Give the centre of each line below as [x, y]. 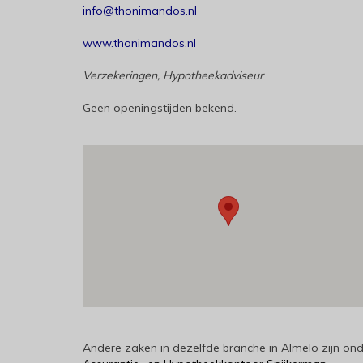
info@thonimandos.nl [140, 11]
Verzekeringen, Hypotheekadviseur [173, 75]
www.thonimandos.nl [139, 43]
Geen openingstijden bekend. [160, 108]
